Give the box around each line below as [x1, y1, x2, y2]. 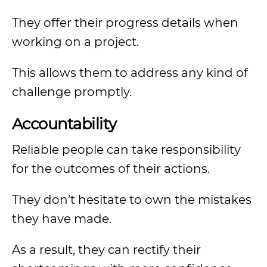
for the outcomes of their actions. [12, 162, 213, 176]
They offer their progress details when [12, 15, 238, 30]
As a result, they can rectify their [12, 243, 201, 257]
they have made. [12, 212, 111, 226]
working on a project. [12, 35, 139, 49]
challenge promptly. [12, 85, 132, 99]
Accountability [12, 114, 117, 133]
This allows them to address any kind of [12, 66, 248, 80]
